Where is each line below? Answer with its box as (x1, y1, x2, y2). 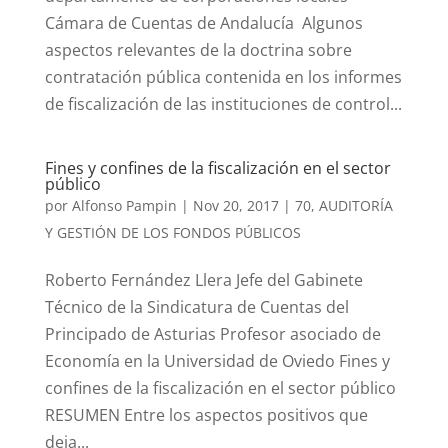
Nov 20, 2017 (192, 195, 279, 215)
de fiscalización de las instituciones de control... (44, 92, 402, 115)
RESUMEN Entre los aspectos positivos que (44, 403, 368, 426)
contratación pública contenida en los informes (44, 65, 402, 88)
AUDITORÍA (318, 195, 393, 215)
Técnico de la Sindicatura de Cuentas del (44, 295, 349, 318)
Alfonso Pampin (71, 195, 177, 215)
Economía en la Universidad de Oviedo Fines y (44, 349, 390, 372)
